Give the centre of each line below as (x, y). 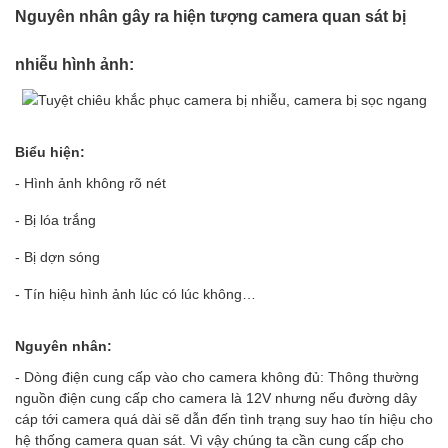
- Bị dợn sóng (57, 256)
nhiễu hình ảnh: (74, 63)
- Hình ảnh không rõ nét (90, 182)
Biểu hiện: (50, 151)
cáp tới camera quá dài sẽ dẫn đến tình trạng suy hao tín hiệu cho (224, 418)
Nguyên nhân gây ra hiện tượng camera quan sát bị (210, 15)
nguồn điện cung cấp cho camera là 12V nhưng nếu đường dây (216, 397)
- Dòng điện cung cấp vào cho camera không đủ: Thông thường (217, 376)
